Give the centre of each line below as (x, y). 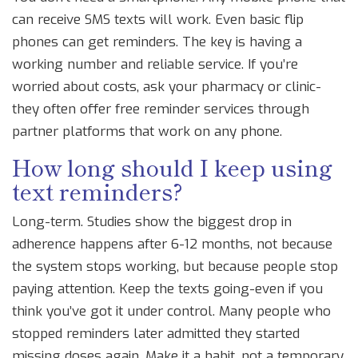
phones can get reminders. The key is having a (157, 42)
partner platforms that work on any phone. (147, 132)
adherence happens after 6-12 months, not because (172, 245)
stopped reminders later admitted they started (156, 334)
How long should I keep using (172, 167)
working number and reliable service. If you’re (155, 65)
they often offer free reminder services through (161, 109)
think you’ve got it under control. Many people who (171, 312)
